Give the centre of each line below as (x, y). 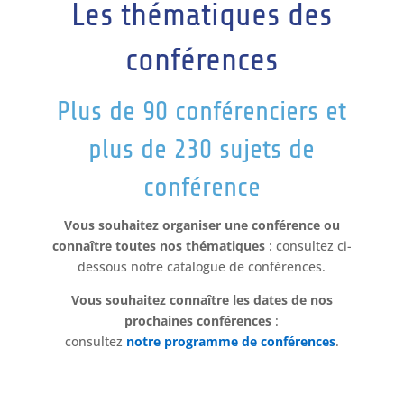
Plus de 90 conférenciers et (202, 111)
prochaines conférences (198, 321)
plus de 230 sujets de (202, 149)
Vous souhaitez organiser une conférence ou (202, 225)
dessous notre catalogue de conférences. (202, 267)
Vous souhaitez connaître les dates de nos (202, 300)
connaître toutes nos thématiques (158, 246)
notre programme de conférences (230, 342)
